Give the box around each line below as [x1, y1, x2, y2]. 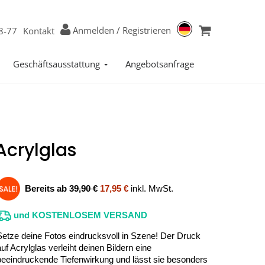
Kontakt [23, 25, 54, 37]
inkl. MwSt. [128, 183, 173, 193]
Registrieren [122, 24, 171, 36]
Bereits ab [25, 183, 69, 193]
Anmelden [73, 24, 114, 36]
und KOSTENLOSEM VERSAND [11, 210, 147, 220]
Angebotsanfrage [125, 58, 194, 70]
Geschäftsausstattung [13, 58, 100, 70]
